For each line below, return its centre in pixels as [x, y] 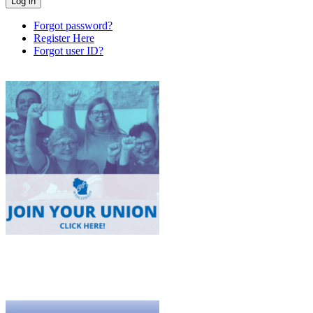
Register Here [64, 38]
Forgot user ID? [68, 50]
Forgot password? [73, 25]
